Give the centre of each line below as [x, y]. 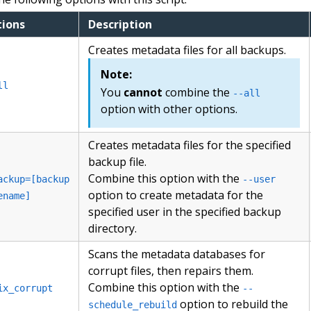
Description [120, 25]
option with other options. [169, 109]
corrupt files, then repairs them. [171, 271]
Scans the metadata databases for [177, 254]
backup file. [118, 162]
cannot [143, 93]
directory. [113, 229]
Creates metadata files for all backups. [187, 50]
